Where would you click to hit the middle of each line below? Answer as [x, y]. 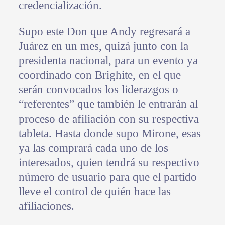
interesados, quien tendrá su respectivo [109, 162]
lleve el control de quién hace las [94, 191]
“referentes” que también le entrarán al [108, 104]
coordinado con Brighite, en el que [99, 75]
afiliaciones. [46, 206]
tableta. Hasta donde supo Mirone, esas [109, 133]
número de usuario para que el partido [107, 177]
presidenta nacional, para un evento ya [108, 60]
